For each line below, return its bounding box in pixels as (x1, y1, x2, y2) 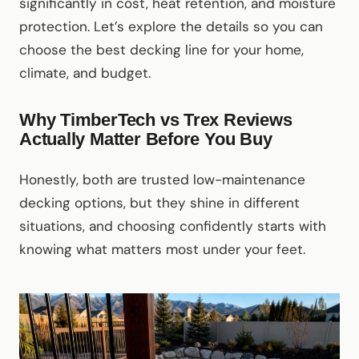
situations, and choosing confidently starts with (19, 217, 326, 235)
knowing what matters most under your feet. (19, 240, 305, 258)
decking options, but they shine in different (19, 194, 300, 212)
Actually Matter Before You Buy (19, 129, 272, 149)
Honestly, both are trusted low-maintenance (19, 171, 305, 188)
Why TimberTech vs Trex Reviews (19, 110, 292, 130)
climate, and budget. (19, 64, 151, 82)
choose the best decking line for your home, (19, 41, 304, 58)
